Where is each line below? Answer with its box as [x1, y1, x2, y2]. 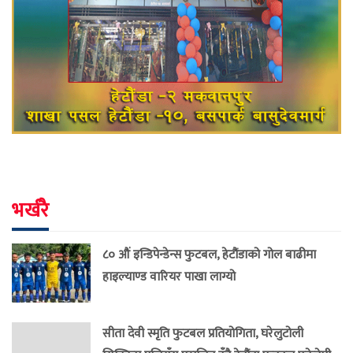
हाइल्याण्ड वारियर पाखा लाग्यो [102, 266, 236, 287]
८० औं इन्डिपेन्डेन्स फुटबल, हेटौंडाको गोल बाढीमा [102, 243, 316, 265]
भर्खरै [12, 193, 49, 228]
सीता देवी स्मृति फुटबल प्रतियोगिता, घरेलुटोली [102, 322, 303, 344]
